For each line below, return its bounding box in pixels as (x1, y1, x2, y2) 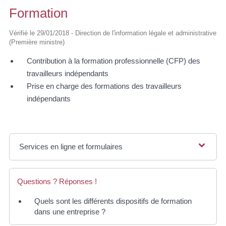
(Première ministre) (9, 38, 65, 46)
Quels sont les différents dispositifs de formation (34, 197, 192, 206)
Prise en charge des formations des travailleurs (27, 82, 182, 91)
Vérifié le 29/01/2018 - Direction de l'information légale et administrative (9, 29, 216, 37)
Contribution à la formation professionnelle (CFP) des (27, 56, 200, 66)
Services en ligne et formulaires (19, 142, 123, 151)
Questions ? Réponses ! (17, 177, 97, 186)
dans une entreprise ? (34, 207, 105, 216)
